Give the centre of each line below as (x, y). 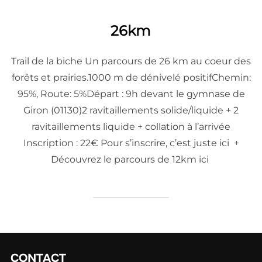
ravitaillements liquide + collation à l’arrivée (131, 126)
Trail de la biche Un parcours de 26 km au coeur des (131, 61)
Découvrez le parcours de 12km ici (131, 159)
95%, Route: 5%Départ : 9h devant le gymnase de (131, 94)
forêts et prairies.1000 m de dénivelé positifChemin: (131, 77)
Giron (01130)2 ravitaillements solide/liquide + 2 (131, 110)
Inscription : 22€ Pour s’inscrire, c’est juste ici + (131, 143)
